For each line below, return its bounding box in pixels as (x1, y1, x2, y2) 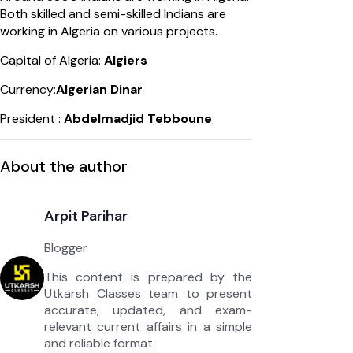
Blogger (44, 240, 87, 257)
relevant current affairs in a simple (44, 318, 252, 336)
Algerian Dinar (56, 81, 146, 98)
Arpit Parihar (44, 206, 128, 226)
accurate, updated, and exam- (44, 302, 252, 319)
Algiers (104, 52, 147, 69)
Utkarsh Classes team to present (44, 285, 252, 303)
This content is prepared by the (44, 269, 252, 286)
